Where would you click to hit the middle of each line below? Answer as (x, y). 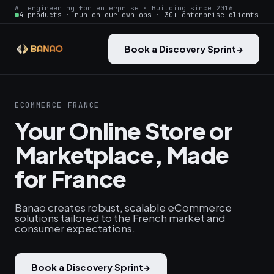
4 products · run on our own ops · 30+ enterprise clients (139, 15)
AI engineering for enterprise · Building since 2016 (124, 8)
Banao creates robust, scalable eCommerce (123, 207)
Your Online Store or (124, 131)
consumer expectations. (75, 228)
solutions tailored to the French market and (120, 218)
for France (71, 178)
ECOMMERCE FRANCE (57, 105)
